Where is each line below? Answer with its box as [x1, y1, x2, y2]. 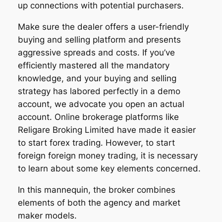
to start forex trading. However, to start [17, 137, 175, 148]
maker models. [17, 210, 77, 221]
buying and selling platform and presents [17, 34, 181, 45]
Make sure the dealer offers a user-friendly [17, 21, 189, 32]
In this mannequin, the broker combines [17, 184, 175, 195]
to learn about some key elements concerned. [17, 163, 201, 173]
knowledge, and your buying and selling [17, 73, 176, 83]
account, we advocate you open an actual [17, 99, 184, 109]
